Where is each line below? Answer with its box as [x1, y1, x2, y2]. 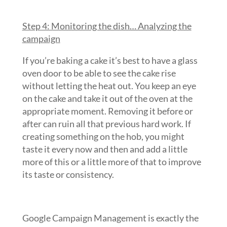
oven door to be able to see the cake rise [22, 67, 176, 79]
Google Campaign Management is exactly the [22, 212, 199, 223]
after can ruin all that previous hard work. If [22, 118, 191, 129]
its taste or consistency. [22, 169, 114, 180]
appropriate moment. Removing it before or [22, 105, 193, 117]
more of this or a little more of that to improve [22, 156, 201, 167]
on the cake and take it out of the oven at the [22, 93, 193, 104]
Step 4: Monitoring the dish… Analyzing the [22, 20, 192, 31]
